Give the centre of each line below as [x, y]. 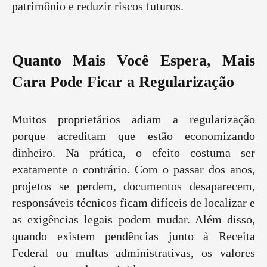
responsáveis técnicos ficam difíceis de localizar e [133, 203]
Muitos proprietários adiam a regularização [133, 119]
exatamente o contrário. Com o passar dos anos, [133, 170]
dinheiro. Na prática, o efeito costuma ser [133, 153]
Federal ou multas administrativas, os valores [133, 253]
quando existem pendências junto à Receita [133, 236]
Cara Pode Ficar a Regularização [123, 82]
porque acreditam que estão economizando [133, 136]
